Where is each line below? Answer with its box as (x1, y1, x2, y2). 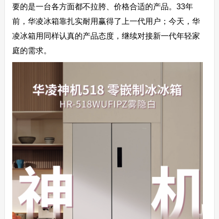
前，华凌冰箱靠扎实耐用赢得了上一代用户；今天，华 (12, 17, 200, 26)
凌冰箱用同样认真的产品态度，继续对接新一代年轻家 (12, 32, 200, 41)
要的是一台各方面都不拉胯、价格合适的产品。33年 (12, 2, 193, 11)
